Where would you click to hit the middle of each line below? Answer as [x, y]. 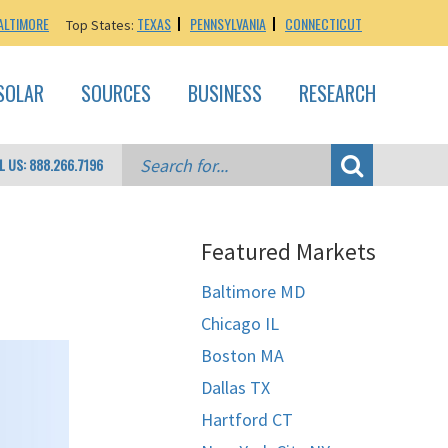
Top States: [101, 25]
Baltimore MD [253, 291]
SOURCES [116, 93]
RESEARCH [337, 93]
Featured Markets [288, 251]
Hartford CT [247, 419]
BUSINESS [225, 93]
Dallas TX [235, 387]
